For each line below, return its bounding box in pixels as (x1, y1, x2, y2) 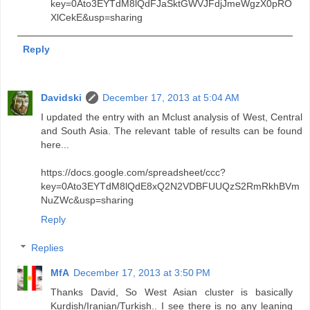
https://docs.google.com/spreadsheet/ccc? (41, 166, 226, 178)
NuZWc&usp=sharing (41, 194, 134, 206)
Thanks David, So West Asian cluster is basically (51, 286, 293, 298)
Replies (31, 242, 64, 254)
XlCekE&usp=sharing (51, 12, 143, 24)
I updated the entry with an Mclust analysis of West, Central (41, 111, 302, 122)
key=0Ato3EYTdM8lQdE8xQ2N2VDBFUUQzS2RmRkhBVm (41, 180, 300, 192)
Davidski (41, 91, 82, 103)
